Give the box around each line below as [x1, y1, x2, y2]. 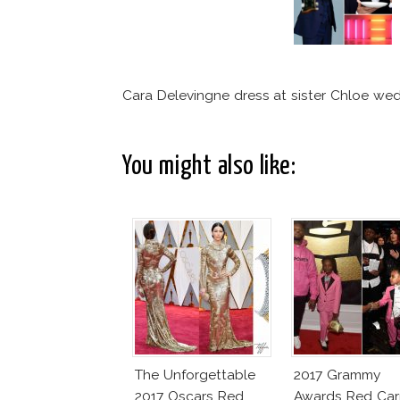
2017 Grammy [294, 365, 380, 383]
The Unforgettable [135, 365, 255, 383]
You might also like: [122, 153, 296, 179]
